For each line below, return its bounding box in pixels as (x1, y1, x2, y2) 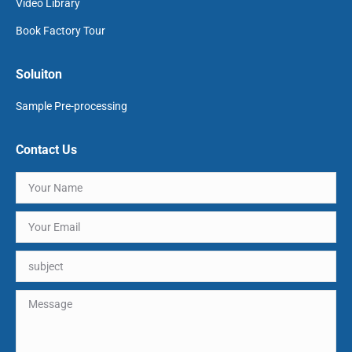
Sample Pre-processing (16, 100, 127, 112)
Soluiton (16, 67, 62, 82)
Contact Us (16, 142, 77, 157)
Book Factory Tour (16, 24, 105, 37)
